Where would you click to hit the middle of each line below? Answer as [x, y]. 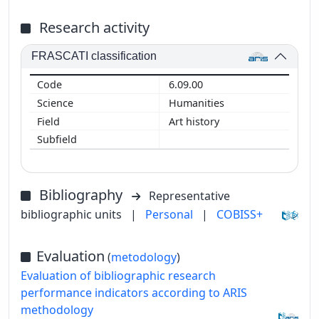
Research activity [94, 27]
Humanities [198, 103]
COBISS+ [240, 214]
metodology [144, 257]
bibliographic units [71, 214]
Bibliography [83, 194]
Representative [189, 195]
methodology [57, 309]
